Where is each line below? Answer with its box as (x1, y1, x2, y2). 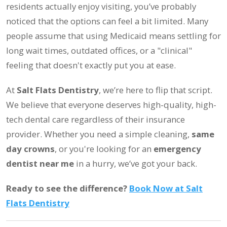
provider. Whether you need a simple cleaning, (6, 128, 192, 140)
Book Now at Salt (129, 182, 203, 194)
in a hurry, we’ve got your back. (74, 157, 197, 169)
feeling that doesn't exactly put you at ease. (6, 59, 176, 71)
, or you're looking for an (55, 142, 154, 155)
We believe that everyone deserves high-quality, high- (6, 98, 216, 110)
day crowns (6, 142, 55, 155)
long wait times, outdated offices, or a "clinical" (6, 44, 192, 56)
